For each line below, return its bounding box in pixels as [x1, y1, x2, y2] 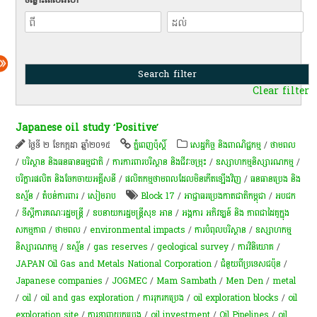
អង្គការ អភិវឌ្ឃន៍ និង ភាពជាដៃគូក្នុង [182, 204, 290, 221]
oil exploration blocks [193, 289, 279, 306]
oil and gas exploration [40, 289, 134, 306]
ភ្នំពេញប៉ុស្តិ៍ [134, 137, 167, 153]
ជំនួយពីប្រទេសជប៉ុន [221, 255, 282, 272]
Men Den [226, 272, 264, 289]
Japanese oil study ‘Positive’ [16, 118, 159, 137]
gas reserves [93, 238, 149, 255]
